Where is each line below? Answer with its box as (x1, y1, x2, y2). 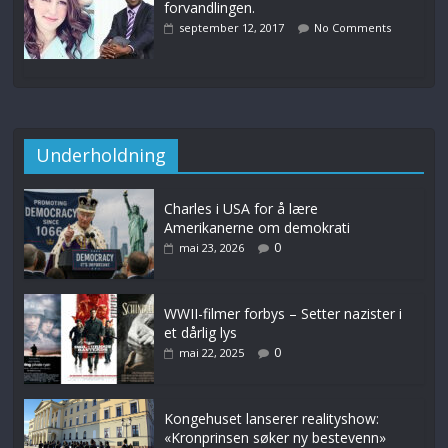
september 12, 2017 (179, 19, 285, 35)
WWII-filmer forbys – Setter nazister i (164, 303, 403, 323)
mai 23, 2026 (179, 239, 245, 255)
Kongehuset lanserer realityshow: (164, 408, 380, 428)
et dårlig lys (164, 322, 238, 342)
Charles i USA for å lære (164, 198, 319, 218)
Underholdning (36, 142, 167, 167)
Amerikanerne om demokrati (164, 217, 351, 237)
